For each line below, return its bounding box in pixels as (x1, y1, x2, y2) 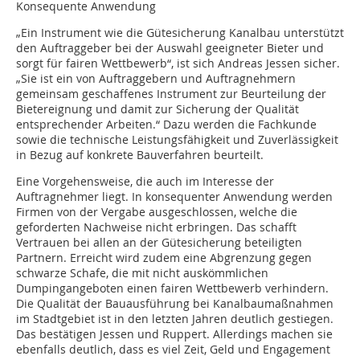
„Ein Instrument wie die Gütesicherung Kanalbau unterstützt (16, 25, 344, 41)
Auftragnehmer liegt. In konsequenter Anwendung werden (16, 189, 333, 205)
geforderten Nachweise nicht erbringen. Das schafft (16, 219, 297, 235)
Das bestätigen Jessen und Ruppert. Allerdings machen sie (16, 326, 333, 342)
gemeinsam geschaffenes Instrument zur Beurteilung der (16, 86, 326, 102)
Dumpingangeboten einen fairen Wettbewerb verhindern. (16, 280, 329, 297)
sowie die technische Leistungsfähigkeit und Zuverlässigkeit (16, 132, 338, 148)
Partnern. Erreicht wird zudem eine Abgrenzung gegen (16, 250, 312, 266)
